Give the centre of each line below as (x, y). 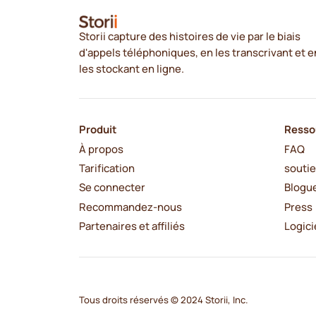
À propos (101, 148)
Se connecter (112, 187)
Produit (97, 129)
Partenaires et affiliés (132, 226)
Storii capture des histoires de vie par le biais (189, 36)
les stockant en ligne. (131, 68)
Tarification (107, 168)
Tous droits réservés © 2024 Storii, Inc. (163, 299)
